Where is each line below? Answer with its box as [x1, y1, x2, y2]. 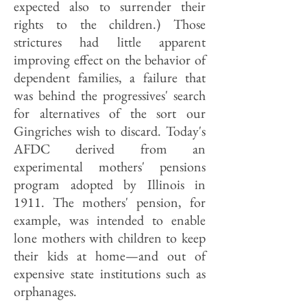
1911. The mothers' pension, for [14, 193, 206, 211]
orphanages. [14, 282, 77, 300]
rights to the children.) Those [14, 15, 206, 33]
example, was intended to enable [14, 211, 206, 229]
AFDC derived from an [14, 140, 206, 158]
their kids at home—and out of [14, 247, 206, 265]
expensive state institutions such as [14, 265, 206, 282]
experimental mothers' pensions [14, 158, 206, 175]
